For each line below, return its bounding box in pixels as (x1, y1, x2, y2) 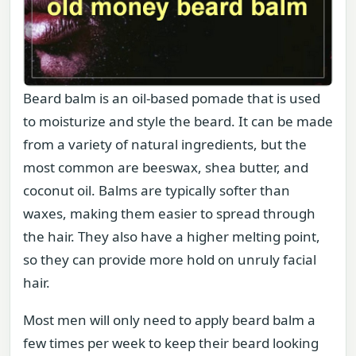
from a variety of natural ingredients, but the (23, 134, 307, 153)
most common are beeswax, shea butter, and (23, 157, 308, 176)
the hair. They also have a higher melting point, (23, 226, 320, 246)
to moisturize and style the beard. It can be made (23, 111, 333, 130)
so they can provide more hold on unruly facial (23, 250, 316, 269)
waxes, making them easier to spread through (23, 203, 315, 222)
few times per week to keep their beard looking (23, 334, 319, 353)
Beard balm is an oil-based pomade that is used (23, 88, 320, 107)
